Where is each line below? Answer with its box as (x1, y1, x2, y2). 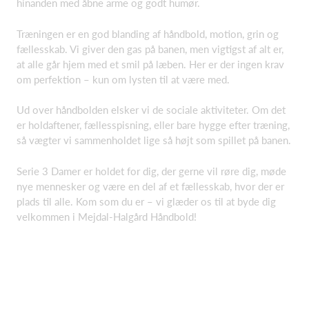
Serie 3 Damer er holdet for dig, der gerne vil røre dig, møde (17, 164, 286, 177)
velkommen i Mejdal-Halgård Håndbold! (17, 210, 197, 223)
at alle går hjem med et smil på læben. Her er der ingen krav (17, 57, 284, 70)
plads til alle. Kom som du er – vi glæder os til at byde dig (17, 195, 276, 208)
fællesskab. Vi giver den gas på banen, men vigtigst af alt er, (17, 42, 283, 55)
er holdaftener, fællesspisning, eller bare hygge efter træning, (17, 119, 290, 131)
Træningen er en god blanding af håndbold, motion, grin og (17, 27, 279, 40)
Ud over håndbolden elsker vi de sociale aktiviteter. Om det (17, 103, 286, 116)
